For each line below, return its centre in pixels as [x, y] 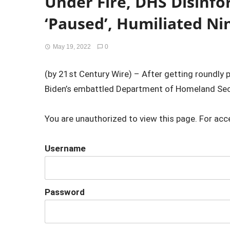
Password [65, 192]
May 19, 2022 [72, 47]
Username [65, 148]
